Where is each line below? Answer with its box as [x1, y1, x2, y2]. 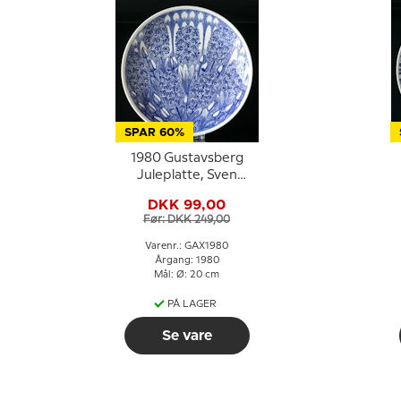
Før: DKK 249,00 [143, 214, 230, 225]
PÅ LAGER [167, 300, 217, 309]
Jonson [163, 186, 210, 199]
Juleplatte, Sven [136, 169, 237, 182]
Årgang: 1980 [154, 256, 219, 265]
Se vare [161, 328, 212, 343]
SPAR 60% [124, 127, 184, 139]
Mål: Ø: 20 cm [154, 270, 219, 279]
